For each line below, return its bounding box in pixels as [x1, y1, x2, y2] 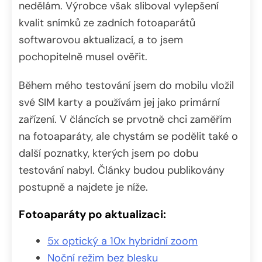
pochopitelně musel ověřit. [19, 49, 147, 64]
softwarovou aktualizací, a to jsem [19, 32, 183, 47]
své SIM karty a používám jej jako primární [19, 95, 220, 109]
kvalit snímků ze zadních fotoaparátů [19, 15, 195, 30]
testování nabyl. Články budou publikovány [19, 163, 225, 177]
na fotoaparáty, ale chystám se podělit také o [19, 129, 238, 143]
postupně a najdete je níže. [19, 180, 148, 194]
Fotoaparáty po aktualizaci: [19, 206, 166, 222]
